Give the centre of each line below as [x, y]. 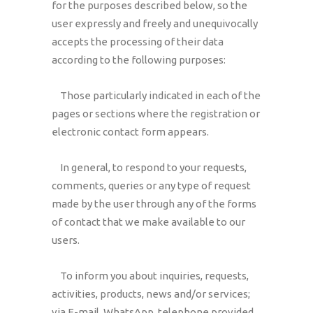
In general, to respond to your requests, [149, 167]
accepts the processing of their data [138, 42]
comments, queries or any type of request [151, 185]
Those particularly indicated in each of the [156, 95]
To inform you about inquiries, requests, [150, 276]
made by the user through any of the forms [154, 204]
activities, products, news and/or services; [151, 294]
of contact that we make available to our [148, 222]
